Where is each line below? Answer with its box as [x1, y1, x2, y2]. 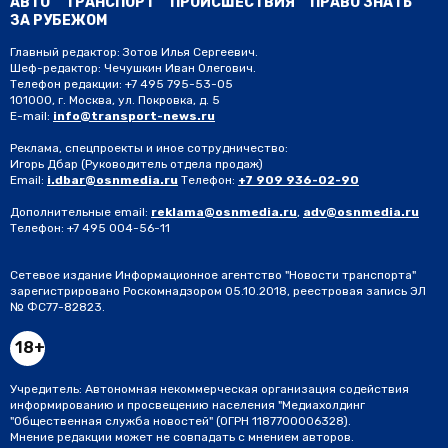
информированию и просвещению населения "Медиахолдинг [10, 398, 365, 413]
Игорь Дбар [10, 157, 81, 172]
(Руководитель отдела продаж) [81, 157, 263, 172]
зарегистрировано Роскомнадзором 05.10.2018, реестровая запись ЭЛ [10, 284, 426, 299]
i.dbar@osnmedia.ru [47, 173, 178, 188]
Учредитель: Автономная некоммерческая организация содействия [10, 382, 409, 397]
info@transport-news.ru [53, 109, 215, 124]
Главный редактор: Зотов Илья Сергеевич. [10, 45, 258, 60]
